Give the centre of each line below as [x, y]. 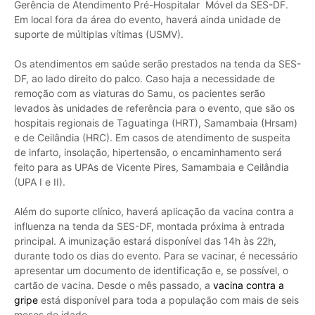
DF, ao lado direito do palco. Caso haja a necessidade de [144, 78]
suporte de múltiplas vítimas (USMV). [100, 34]
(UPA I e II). [43, 181]
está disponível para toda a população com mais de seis [168, 300]
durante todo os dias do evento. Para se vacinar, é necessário [156, 255]
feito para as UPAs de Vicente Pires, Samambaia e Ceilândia [152, 167]
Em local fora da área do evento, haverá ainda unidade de [147, 19]
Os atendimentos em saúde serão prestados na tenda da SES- [157, 63]
